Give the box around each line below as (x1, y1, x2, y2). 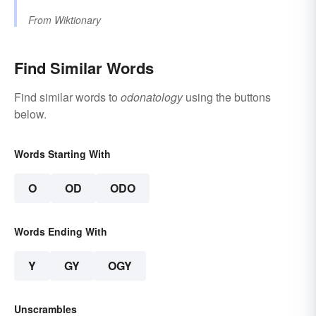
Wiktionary (54, 13, 101, 28)
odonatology (121, 89, 183, 106)
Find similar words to (14, 89, 121, 106)
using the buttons (183, 89, 271, 106)
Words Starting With (14, 147, 111, 162)
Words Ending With (14, 224, 107, 239)
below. (14, 106, 47, 123)
